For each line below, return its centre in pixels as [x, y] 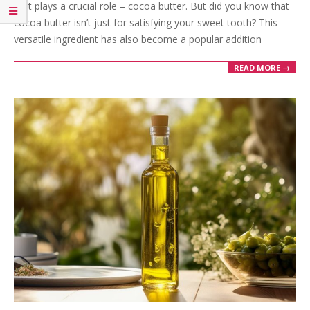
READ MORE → [262, 68]
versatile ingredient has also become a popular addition [138, 39]
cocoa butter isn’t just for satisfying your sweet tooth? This [146, 22]
